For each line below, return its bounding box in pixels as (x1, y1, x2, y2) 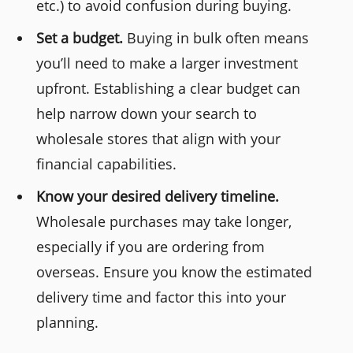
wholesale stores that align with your (36, 128, 281, 148)
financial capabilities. (36, 154, 177, 173)
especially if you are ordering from (36, 236, 266, 256)
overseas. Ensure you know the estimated (36, 262, 313, 281)
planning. (36, 312, 99, 332)
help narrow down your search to (36, 103, 258, 123)
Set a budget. (36, 28, 124, 47)
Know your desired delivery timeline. (36, 186, 280, 206)
